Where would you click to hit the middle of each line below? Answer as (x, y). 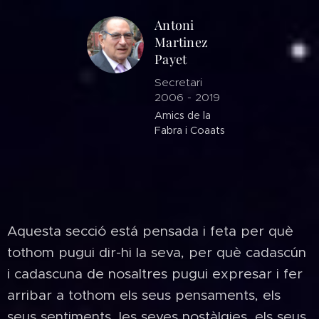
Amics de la (183, 115)
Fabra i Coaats (190, 130)
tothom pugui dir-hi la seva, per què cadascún (157, 252)
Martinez (183, 42)
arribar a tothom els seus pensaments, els (144, 295)
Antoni (174, 25)
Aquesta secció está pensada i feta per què (150, 231)
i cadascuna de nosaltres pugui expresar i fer (155, 273)
